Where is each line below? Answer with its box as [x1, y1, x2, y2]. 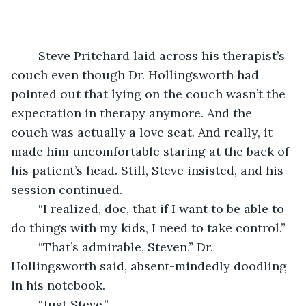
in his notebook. [11, 277, 105, 293]
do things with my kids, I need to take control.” [11, 219, 286, 236]
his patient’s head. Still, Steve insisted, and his [11, 162, 287, 178]
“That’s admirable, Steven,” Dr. [25, 238, 38, 255]
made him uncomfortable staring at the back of [11, 143, 292, 159]
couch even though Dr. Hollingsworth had [11, 66, 262, 83]
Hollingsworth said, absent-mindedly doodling [11, 258, 290, 274]
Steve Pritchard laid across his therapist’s [11, 47, 38, 64]
